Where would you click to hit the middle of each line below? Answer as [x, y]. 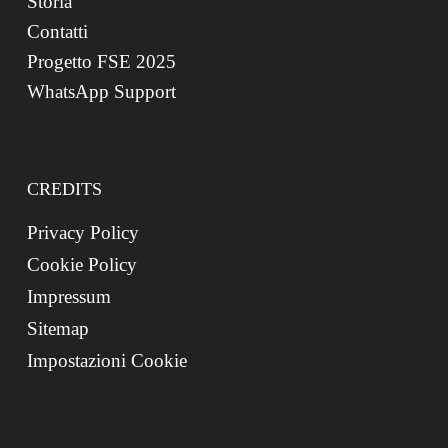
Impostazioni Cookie [106, 361]
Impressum [68, 297]
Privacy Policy [82, 233]
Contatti [57, 32]
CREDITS [64, 189]
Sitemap [57, 329]
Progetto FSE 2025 [101, 62]
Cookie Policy [81, 265]
